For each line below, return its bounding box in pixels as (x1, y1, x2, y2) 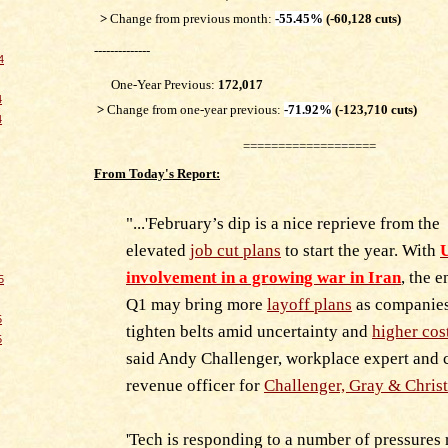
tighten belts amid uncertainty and (126, 321, 372, 341)
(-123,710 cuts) (332, 102, 417, 118)
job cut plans (190, 240, 281, 260)
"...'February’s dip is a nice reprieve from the (126, 213, 440, 233)
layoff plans (267, 294, 352, 314)
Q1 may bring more (126, 294, 267, 314)
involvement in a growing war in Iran (126, 267, 401, 287)
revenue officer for (126, 375, 264, 395)
